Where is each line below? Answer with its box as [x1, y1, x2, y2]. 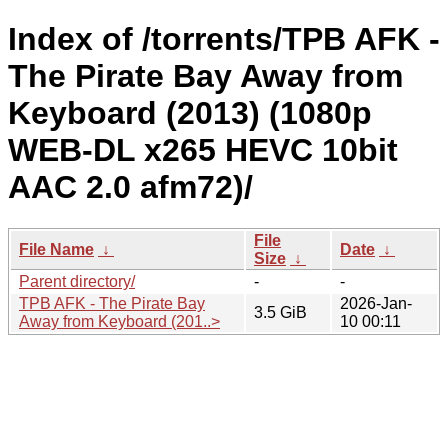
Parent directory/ [19, 272, 135, 290]
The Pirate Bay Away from [8, 58, 403, 95]
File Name [19, 240, 94, 258]
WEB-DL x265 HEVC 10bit [8, 132, 398, 169]
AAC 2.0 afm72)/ [8, 169, 253, 206]
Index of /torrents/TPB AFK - [8, 21, 440, 58]
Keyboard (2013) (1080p [8, 95, 372, 132]
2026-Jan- [340, 294, 412, 312]
